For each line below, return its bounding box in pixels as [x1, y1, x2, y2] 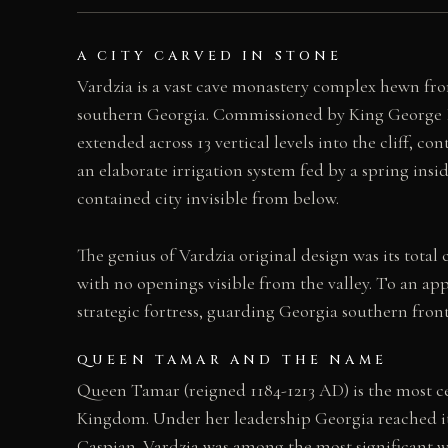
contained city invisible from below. [77, 186, 339, 209]
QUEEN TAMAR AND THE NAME [77, 351, 387, 370]
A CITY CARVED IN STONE [77, 46, 343, 65]
